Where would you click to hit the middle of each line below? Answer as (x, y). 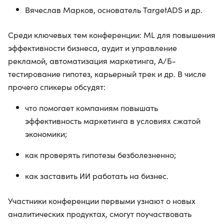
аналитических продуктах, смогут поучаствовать (100, 214)
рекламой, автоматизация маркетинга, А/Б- (92, 61)
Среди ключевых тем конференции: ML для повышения (112, 35)
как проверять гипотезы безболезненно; (100, 155)
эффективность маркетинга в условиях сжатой (113, 121)
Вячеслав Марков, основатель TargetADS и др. (114, 10)
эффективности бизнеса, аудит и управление (92, 48)
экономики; (46, 134)
